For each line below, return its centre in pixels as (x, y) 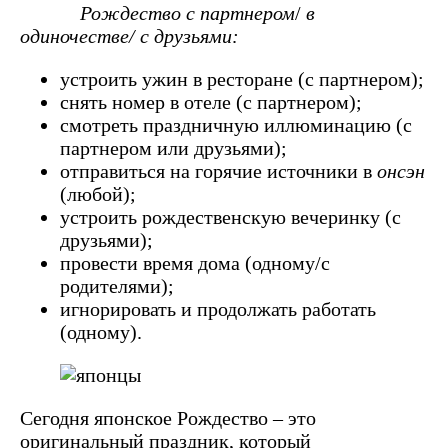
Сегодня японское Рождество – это (168, 417)
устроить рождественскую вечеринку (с (230, 216)
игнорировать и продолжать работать (218, 308)
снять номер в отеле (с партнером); (211, 101)
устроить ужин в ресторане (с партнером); (242, 78)
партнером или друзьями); (173, 147)
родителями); (117, 285)
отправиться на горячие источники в (218, 170)
